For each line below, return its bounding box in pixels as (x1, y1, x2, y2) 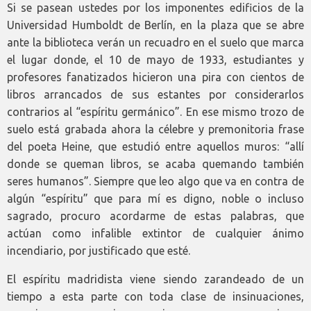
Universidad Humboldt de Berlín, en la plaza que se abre (7, 19, 304, 31)
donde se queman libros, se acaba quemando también (7, 158, 304, 170)
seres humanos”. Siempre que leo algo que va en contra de (7, 175, 304, 187)
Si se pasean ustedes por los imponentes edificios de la (7, 1, 304, 14)
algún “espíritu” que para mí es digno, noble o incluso (7, 192, 304, 205)
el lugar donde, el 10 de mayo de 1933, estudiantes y (7, 53, 304, 66)
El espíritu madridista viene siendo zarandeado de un (7, 273, 304, 285)
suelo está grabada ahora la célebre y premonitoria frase (7, 123, 304, 135)
